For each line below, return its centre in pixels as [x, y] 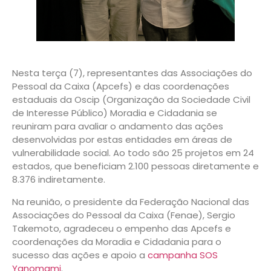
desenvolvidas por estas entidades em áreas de [122, 140]
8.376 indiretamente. [59, 180]
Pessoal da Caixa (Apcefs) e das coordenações [121, 87]
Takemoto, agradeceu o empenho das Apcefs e [122, 228]
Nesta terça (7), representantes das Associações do [132, 73]
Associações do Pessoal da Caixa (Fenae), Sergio [124, 215]
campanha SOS [183, 255]
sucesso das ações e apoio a [80, 255]
